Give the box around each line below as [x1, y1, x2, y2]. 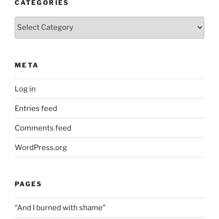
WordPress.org [15, 143, 67, 152]
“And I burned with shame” [15, 203, 106, 213]
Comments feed [15, 123, 71, 132]
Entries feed [15, 104, 57, 113]
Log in [15, 84, 36, 93]
